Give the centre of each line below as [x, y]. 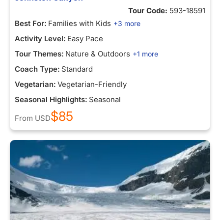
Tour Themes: [39, 54]
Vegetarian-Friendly [92, 84]
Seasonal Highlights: [51, 99]
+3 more [127, 23]
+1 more [145, 54]
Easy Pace [85, 39]
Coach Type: [37, 69]
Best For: [31, 23]
